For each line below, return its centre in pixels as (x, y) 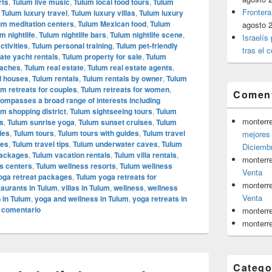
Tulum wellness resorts (76, 166)
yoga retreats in (160, 199)
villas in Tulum (86, 188)
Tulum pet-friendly (147, 46)
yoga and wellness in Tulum (82, 199)
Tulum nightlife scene (146, 35)
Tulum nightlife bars (73, 35)
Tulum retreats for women (125, 90)
